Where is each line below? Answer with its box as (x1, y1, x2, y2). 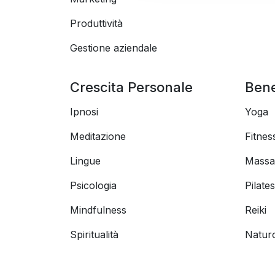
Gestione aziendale (70, 42, 157, 54)
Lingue (70, 155, 101, 167)
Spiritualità (70, 228, 118, 241)
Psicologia (70, 179, 117, 192)
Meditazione (70, 130, 126, 142)
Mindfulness (70, 204, 126, 216)
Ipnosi (70, 106, 98, 118)
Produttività (70, 17, 123, 29)
